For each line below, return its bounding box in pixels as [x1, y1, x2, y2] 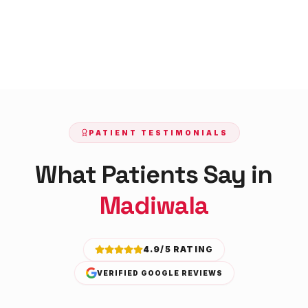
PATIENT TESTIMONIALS [88, 128, 228, 137]
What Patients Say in [35, 158, 273, 190]
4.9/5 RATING [142, 243, 214, 254]
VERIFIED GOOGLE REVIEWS [96, 268, 223, 277]
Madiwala [99, 189, 209, 221]
